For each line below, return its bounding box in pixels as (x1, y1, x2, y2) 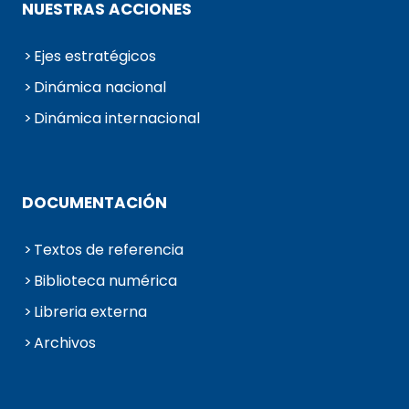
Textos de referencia (34, 239, 184, 261)
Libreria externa (34, 301, 147, 323)
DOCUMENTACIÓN (22, 192, 167, 215)
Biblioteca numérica (34, 270, 177, 292)
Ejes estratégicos (34, 46, 156, 68)
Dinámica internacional (34, 108, 200, 130)
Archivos (34, 332, 96, 354)
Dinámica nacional (34, 77, 166, 99)
